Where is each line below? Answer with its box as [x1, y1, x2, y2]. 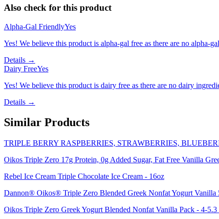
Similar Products [4, 116, 89, 129]
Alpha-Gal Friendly [4, 22, 65, 31]
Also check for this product [4, 2, 111, 13]
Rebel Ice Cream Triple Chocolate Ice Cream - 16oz [4, 172, 164, 181]
